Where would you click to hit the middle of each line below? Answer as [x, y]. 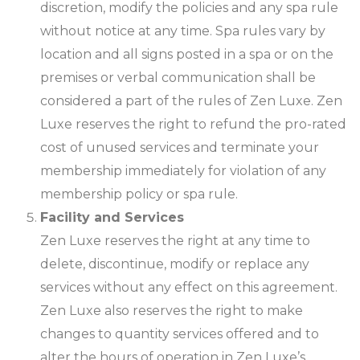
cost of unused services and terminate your [180, 148]
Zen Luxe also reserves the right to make [172, 311]
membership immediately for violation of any [183, 171]
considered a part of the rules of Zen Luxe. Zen [191, 101]
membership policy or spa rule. [139, 194]
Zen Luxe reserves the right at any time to [175, 241]
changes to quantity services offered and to [180, 334]
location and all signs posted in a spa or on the [187, 55]
